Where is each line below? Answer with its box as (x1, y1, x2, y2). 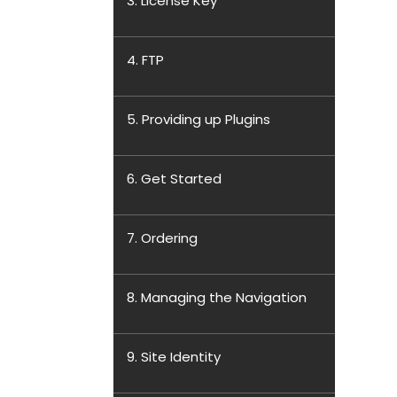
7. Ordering (127, 229, 198, 247)
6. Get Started (127, 169, 222, 188)
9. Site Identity (127, 347, 221, 366)
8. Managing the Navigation (127, 288, 307, 307)
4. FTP (127, 51, 164, 69)
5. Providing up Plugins (127, 110, 270, 128)
